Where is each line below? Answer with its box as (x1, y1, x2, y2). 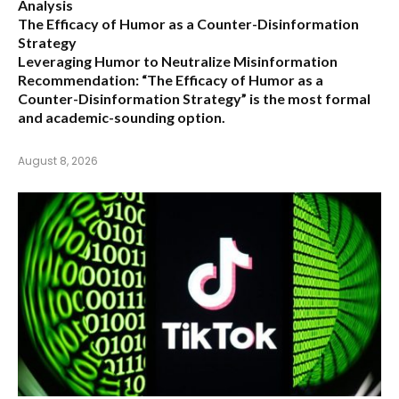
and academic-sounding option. (18, 108, 225, 126)
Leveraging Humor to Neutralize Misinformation (18, 52, 338, 69)
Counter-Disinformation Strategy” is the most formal (18, 89, 370, 107)
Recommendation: (18, 70, 139, 88)
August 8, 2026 (18, 152, 98, 168)
